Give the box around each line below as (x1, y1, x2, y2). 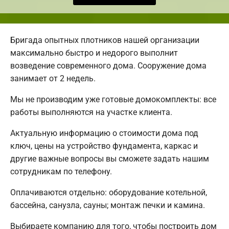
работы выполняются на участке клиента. (10, 107, 172, 118)
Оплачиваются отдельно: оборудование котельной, (10, 188, 207, 198)
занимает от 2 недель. (10, 74, 96, 84)
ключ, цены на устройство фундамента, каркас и (10, 141, 198, 151)
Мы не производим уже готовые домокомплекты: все (10, 95, 216, 105)
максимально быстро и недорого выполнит (10, 48, 178, 58)
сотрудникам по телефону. (10, 167, 112, 177)
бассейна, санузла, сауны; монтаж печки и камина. (10, 200, 205, 211)
